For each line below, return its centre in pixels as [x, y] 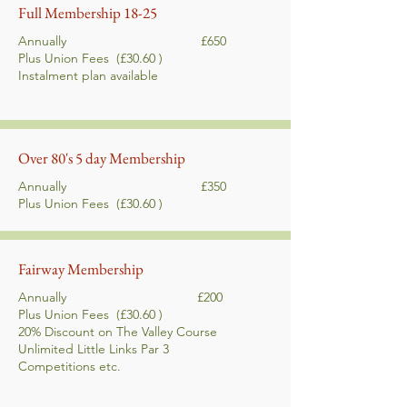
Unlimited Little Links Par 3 [94, 349]
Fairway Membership [81, 269]
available [132, 75]
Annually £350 [122, 186]
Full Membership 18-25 [88, 13]
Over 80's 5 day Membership [102, 158]
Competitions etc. [69, 366]
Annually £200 [120, 297]
